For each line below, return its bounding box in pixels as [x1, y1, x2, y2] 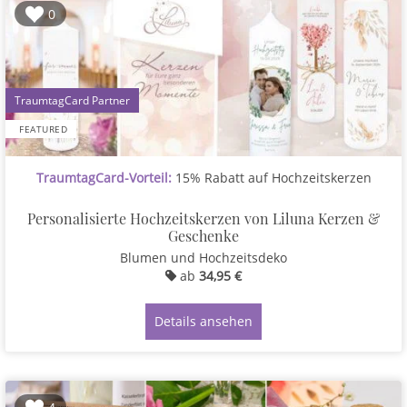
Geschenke [168, 225, 239, 245]
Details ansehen [154, 313, 253, 330]
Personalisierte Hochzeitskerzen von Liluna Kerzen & [27, 208, 380, 228]
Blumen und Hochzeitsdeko [120, 249, 287, 266]
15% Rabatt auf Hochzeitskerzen [171, 169, 372, 186]
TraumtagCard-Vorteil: [35, 169, 172, 186]
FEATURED [19, 123, 67, 135]
